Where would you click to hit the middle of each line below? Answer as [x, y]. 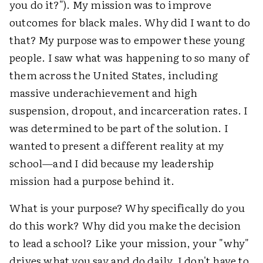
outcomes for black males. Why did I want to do [130, 22]
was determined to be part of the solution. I [119, 127]
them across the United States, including [114, 75]
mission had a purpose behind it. [92, 180]
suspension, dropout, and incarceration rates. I [129, 110]
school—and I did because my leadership [112, 163]
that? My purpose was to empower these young [127, 39]
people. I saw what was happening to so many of [129, 57]
